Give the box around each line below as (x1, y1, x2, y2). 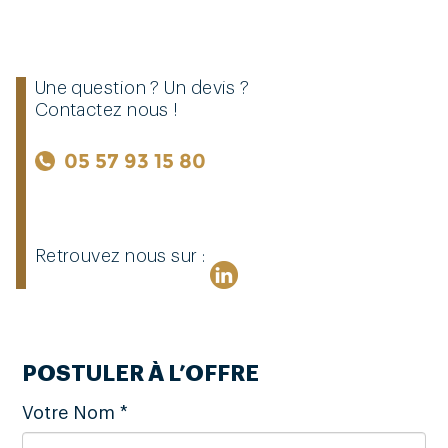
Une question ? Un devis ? (34, 78, 250, 97)
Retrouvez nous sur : (34, 246, 206, 265)
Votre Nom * (22, 403, 129, 422)
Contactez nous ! (34, 100, 179, 119)
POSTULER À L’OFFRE (22, 362, 260, 385)
